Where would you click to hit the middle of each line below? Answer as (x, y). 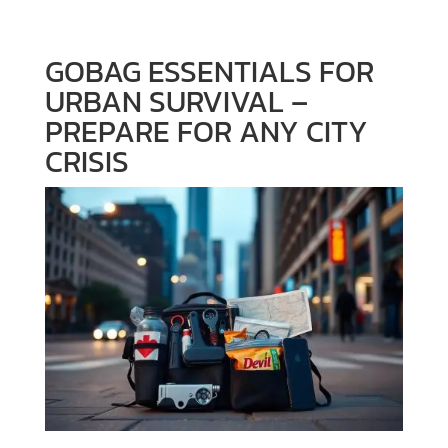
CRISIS (86, 161)
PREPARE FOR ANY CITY (206, 131)
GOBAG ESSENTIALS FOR (209, 71)
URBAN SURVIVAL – (176, 101)
